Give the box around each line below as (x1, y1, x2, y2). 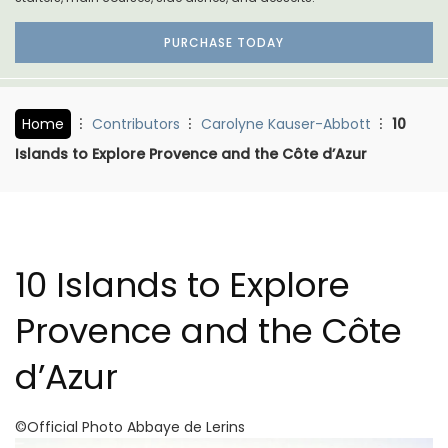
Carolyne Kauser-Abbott (201, 113, 371, 134)
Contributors (92, 113, 180, 134)
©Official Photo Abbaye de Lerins (15, 416, 245, 437)
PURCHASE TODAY (164, 33, 284, 51)
